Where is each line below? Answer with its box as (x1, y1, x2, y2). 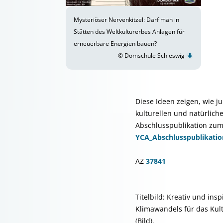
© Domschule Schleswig (118, 51, 186, 60)
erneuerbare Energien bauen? (74, 39, 157, 48)
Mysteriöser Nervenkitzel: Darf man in (74, 15, 179, 24)
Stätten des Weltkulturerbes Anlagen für (74, 27, 185, 36)
